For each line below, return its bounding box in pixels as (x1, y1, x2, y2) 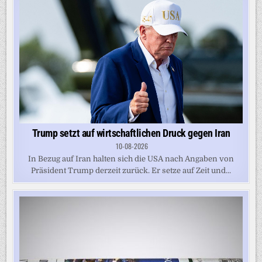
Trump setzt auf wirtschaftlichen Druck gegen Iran (32, 126, 230, 139)
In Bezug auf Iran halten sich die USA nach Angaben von (28, 154, 234, 163)
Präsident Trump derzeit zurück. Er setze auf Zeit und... (31, 166, 231, 175)
